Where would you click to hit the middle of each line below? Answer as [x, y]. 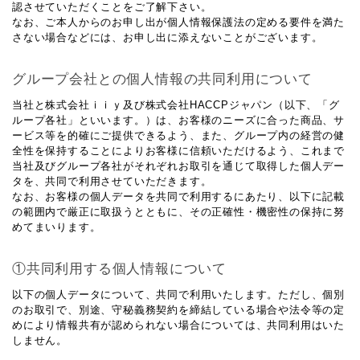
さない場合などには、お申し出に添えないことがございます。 [168, 37]
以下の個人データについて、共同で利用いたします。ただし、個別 [179, 295]
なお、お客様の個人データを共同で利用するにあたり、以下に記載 [179, 196]
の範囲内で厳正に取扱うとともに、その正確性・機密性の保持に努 [178, 212]
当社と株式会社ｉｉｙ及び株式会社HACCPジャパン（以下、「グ [176, 105]
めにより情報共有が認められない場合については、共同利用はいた [179, 325]
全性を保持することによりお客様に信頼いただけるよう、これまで [178, 151]
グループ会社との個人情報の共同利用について [162, 79]
